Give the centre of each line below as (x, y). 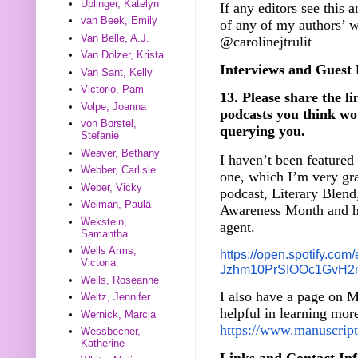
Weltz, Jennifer (116, 297)
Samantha (105, 233)
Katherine (103, 344)
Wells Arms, (109, 251)
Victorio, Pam (113, 89)
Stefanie (100, 136)
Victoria (99, 263)
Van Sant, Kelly (117, 72)
